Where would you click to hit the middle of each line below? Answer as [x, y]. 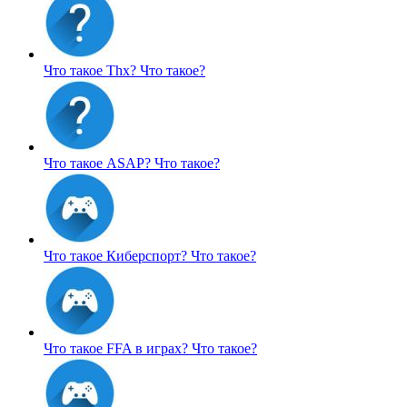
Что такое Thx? [92, 70]
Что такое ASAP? [99, 163]
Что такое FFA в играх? [118, 348]
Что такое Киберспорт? [117, 255]
